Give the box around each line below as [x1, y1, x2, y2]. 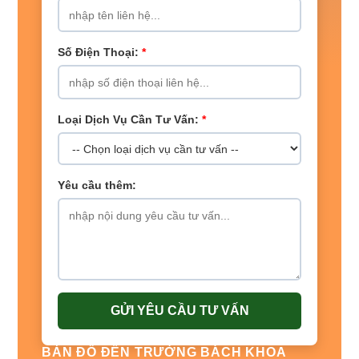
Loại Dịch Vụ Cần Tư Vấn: [58, 113, 202, 127]
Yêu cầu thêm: [58, 179, 136, 192]
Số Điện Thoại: [58, 46, 142, 59]
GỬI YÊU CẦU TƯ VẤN [110, 304, 249, 318]
